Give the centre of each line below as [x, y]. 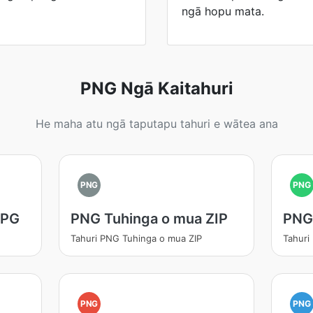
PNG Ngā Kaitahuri [156, 88]
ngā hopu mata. [223, 11]
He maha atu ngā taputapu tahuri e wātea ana [156, 124]
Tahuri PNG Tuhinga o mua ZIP [136, 238]
